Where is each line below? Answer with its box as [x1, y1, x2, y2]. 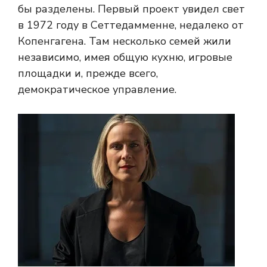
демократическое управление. [18, 82, 176, 97]
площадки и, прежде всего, [18, 66, 158, 81]
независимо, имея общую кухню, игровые [18, 50, 232, 65]
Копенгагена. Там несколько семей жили [18, 34, 231, 49]
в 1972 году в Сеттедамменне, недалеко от [18, 18, 244, 33]
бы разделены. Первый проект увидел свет [18, 2, 245, 17]
